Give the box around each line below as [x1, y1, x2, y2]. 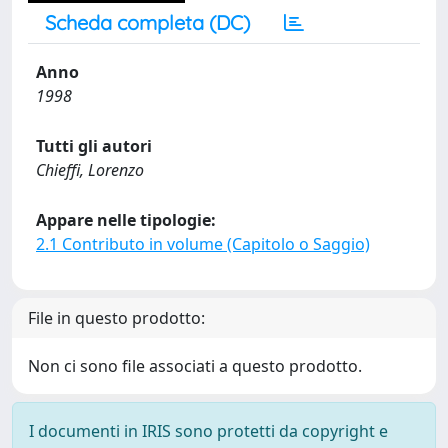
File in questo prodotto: [28, 307, 205, 329]
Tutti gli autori [36, 135, 152, 157]
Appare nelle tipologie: [36, 209, 216, 231]
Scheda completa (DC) [45, 10, 250, 35]
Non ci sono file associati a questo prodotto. [28, 355, 362, 377]
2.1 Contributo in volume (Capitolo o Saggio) [36, 233, 370, 255]
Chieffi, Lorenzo [36, 159, 144, 181]
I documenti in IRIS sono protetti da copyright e [29, 420, 388, 442]
